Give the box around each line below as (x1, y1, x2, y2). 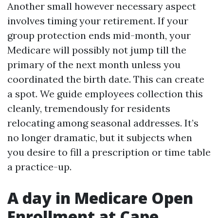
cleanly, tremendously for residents (7, 102, 170, 114)
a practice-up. (7, 161, 72, 173)
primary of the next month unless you (7, 58, 181, 71)
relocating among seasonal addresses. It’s (7, 117, 199, 129)
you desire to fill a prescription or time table (7, 146, 211, 158)
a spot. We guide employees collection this (7, 88, 203, 100)
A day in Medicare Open (7, 187, 193, 208)
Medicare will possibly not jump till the (7, 44, 186, 56)
